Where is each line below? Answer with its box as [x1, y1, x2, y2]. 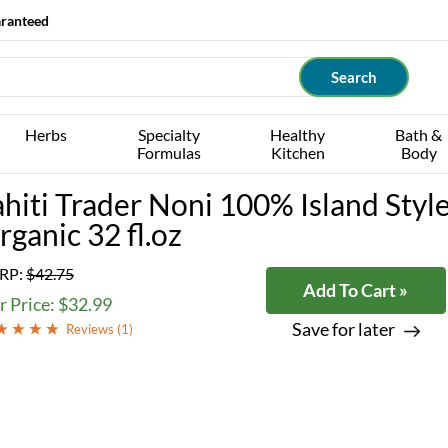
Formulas [136, 143, 201, 162]
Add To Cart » [303, 279, 408, 301]
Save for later [291, 318, 395, 340]
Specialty [137, 125, 200, 144]
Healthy [270, 125, 326, 144]
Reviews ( [66, 321, 121, 337]
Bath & [395, 125, 443, 144]
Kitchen [270, 143, 325, 162]
